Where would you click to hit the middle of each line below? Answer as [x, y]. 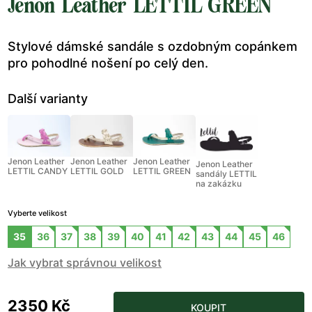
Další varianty [48, 99]
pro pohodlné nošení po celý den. [108, 63]
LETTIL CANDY [38, 171]
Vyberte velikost [37, 213]
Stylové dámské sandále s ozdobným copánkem [153, 47]
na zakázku [219, 183]
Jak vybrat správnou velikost [85, 262]
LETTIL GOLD [97, 171]
